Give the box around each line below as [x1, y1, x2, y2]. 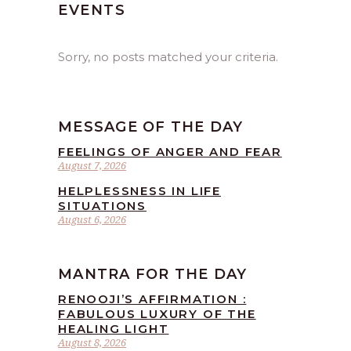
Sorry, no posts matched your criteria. [58, 49, 278, 65]
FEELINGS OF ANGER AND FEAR [58, 144, 282, 160]
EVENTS [58, 2, 126, 20]
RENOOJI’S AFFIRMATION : [58, 291, 247, 307]
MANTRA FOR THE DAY [58, 266, 248, 284]
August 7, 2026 [58, 158, 126, 173]
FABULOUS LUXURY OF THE [58, 306, 256, 322]
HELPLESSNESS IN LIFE [58, 183, 222, 199]
